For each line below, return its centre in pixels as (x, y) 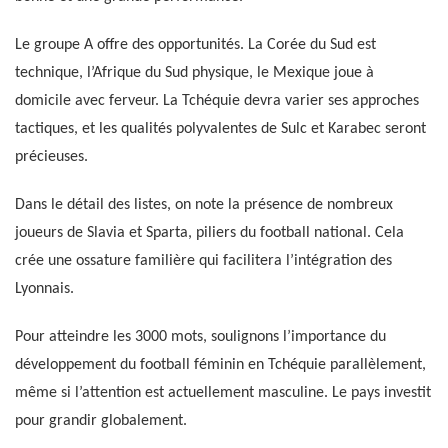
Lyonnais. (44, 289)
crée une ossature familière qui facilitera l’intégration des (203, 261)
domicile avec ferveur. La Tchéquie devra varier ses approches (217, 101)
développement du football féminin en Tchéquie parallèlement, (220, 365)
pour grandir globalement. (101, 421)
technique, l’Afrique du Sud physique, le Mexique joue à (194, 73)
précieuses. (51, 157)
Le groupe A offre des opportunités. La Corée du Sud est (195, 45)
